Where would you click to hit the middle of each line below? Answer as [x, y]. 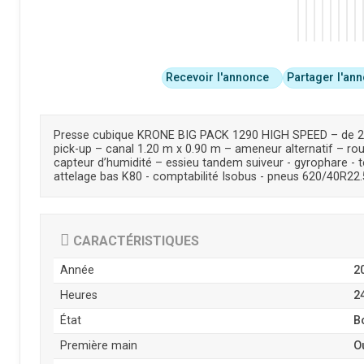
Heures [79, 295]
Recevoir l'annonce [218, 77]
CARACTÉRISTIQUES [134, 240]
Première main [99, 345]
